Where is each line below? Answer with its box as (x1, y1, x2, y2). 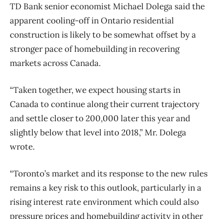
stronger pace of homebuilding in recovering (10, 44, 179, 55)
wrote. (10, 141, 35, 153)
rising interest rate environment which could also (10, 197, 199, 208)
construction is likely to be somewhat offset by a (10, 29, 196, 41)
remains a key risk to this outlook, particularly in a (10, 182, 201, 194)
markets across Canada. (10, 58, 101, 69)
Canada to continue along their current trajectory (10, 99, 199, 110)
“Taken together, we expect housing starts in (10, 85, 180, 96)
